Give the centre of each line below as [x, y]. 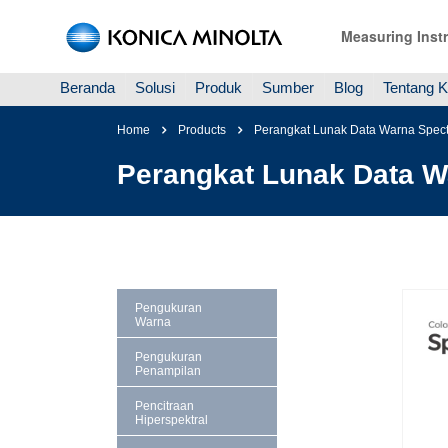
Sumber [288, 87]
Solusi [155, 87]
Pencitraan [164, 406]
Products [202, 130]
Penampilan [168, 371]
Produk [218, 87]
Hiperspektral [171, 420]
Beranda [87, 87]
